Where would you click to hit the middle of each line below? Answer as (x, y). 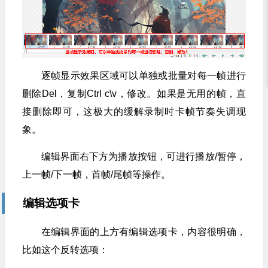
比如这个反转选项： (65, 250)
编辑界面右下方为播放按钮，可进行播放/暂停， (143, 157)
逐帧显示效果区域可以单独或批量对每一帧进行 (143, 76)
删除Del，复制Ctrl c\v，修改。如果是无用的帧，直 (134, 94)
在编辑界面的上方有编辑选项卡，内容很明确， (143, 232)
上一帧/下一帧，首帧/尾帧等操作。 (96, 175)
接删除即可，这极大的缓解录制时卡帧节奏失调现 (134, 112)
